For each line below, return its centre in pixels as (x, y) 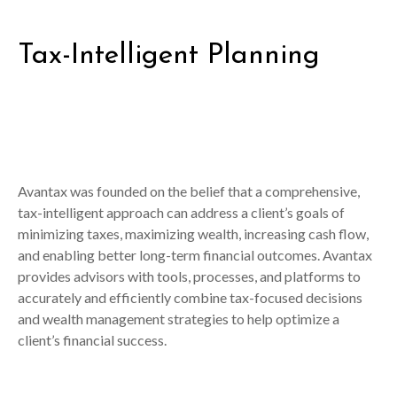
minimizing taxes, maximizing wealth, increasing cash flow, (193, 234)
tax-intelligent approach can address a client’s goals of (181, 213)
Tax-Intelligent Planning (169, 56)
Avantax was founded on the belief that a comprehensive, (189, 191)
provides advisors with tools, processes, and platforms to (189, 276)
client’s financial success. (92, 340)
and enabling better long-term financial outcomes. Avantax (195, 255)
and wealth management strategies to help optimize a (179, 319)
